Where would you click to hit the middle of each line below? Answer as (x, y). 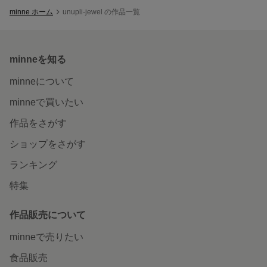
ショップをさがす (48, 144)
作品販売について (48, 215)
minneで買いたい (46, 102)
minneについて (42, 81)
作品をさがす (38, 123)
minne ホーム (31, 12)
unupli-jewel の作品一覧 (101, 12)
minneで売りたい (46, 237)
